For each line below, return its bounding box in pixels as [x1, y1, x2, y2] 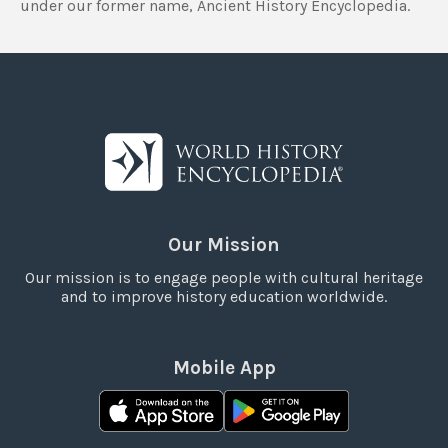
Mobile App [172, 355, 276, 379]
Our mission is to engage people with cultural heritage [25, 267, 423, 287]
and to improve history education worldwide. [61, 286, 387, 306]
